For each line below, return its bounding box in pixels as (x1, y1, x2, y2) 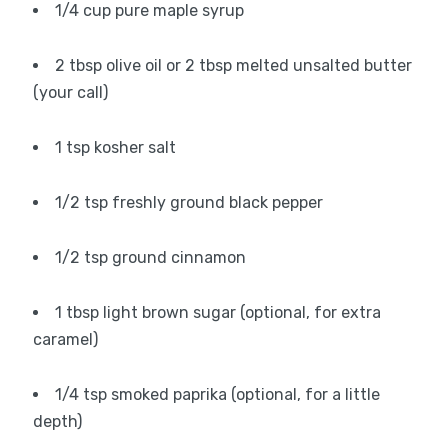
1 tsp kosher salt (54, 138, 176, 158)
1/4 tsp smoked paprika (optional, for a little (54, 385, 380, 405)
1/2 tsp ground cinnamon (54, 248, 246, 268)
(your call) (32, 83, 108, 103)
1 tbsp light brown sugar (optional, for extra (54, 303, 381, 323)
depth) (32, 412, 82, 432)
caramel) (32, 330, 98, 350)
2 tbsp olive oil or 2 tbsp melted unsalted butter (54, 56, 412, 76)
